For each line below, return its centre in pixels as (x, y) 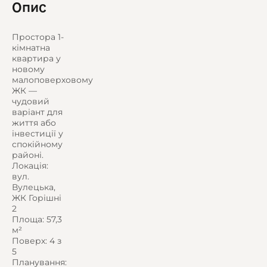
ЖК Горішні (37, 198)
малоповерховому (52, 80)
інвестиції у (38, 134)
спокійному (37, 145)
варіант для (37, 112)
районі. (28, 155)
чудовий (31, 102)
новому (28, 69)
